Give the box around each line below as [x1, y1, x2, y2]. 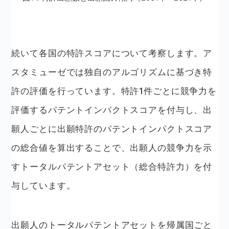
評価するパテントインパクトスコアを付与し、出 [11, 104, 213, 115]
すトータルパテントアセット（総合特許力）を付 [11, 161, 213, 172]
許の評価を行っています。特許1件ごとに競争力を [11, 85, 217, 96]
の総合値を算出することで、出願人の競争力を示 [11, 142, 213, 153]
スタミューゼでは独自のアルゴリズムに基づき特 [11, 66, 213, 77]
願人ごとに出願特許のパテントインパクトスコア [11, 123, 213, 134]
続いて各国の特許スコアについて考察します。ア [11, 48, 213, 58]
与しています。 [11, 180, 76, 191]
